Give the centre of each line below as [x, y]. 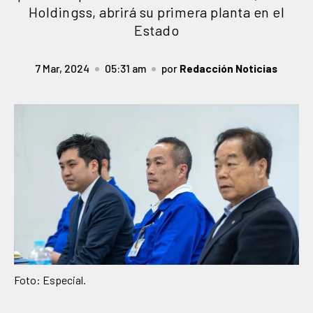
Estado [156, 30]
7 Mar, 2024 [63, 68]
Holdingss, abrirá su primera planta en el [156, 12]
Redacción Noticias [228, 68]
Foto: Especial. [50, 279]
